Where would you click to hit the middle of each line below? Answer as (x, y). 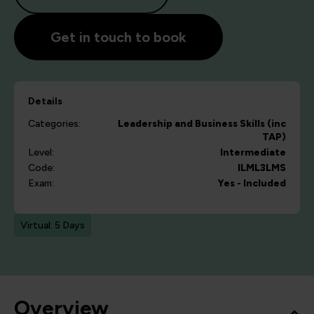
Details (45, 102)
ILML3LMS (262, 168)
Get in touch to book (118, 37)
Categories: (54, 124)
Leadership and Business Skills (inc (202, 124)
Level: (41, 153)
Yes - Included (252, 184)
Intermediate (253, 153)
